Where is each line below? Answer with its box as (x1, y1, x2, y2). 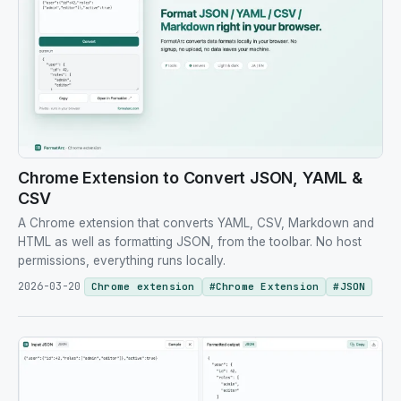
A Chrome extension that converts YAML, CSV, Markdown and (18, 216, 374, 231)
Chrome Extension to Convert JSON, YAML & (18, 168, 363, 188)
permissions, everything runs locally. (18, 253, 226, 269)
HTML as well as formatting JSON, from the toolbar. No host (18, 235, 362, 250)
